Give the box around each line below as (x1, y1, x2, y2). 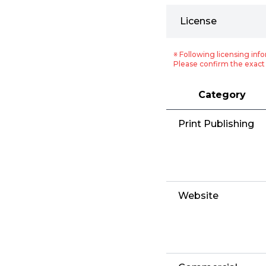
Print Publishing (178, 118, 254, 130)
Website (178, 190, 218, 202)
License (180, 15, 217, 27)
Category (198, 89, 246, 101)
